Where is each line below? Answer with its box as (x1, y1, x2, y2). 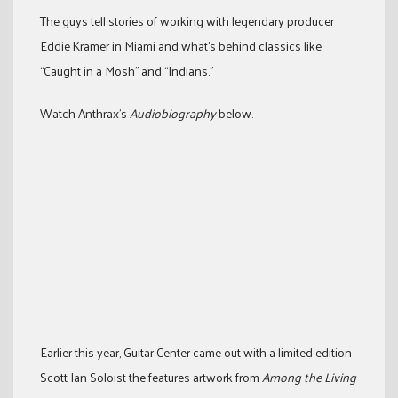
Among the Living (262, 366, 356, 389)
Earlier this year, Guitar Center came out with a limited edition (40, 341, 352, 364)
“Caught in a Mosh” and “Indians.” (40, 60, 213, 82)
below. (216, 102, 253, 124)
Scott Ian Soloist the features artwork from (40, 366, 262, 389)
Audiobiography (130, 102, 216, 124)
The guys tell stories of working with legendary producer (40, 10, 334, 32)
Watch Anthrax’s (40, 102, 130, 124)
